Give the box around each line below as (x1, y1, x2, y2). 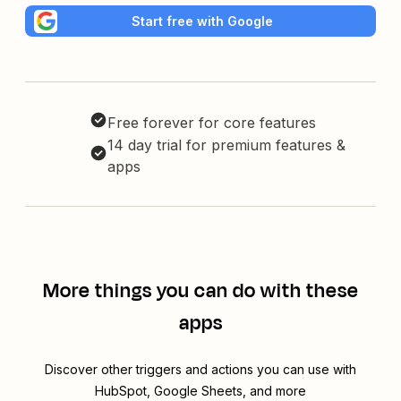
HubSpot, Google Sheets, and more (95, 383, 306, 399)
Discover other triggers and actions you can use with (45, 362, 356, 378)
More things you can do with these (42, 277, 359, 306)
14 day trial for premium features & (107, 136, 346, 155)
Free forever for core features (107, 114, 316, 132)
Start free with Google (132, 13, 273, 29)
